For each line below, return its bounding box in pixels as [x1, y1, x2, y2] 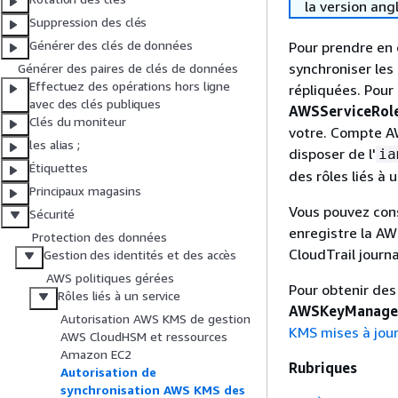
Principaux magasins [29, 183, 141, 199]
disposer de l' [289, 145, 376, 163]
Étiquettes [29, 160, 89, 176]
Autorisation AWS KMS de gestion [60, 311, 251, 327]
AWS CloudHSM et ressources [60, 329, 227, 345]
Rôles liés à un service [58, 288, 181, 304]
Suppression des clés [29, 14, 147, 30]
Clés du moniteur [29, 114, 126, 130]
